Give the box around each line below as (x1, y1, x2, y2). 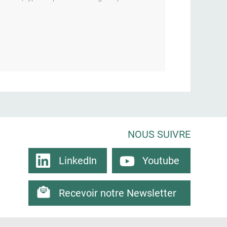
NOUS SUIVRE (128, 128, 191, 140)
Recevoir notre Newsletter (59, 186, 176, 199)
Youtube (142, 155, 179, 167)
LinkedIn (59, 155, 97, 167)
